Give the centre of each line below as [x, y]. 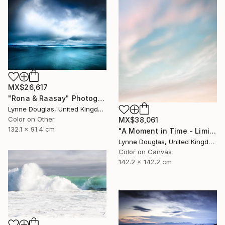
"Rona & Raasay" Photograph [101, 98]
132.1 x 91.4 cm [31, 129]
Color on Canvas [145, 152]
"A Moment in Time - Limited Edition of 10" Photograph [212, 131]
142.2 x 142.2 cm [145, 162]
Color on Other [31, 119]
